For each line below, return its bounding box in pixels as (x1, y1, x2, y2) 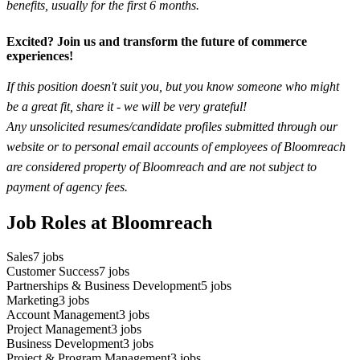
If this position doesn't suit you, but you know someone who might (6, 79, 339, 93)
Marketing (6, 293, 59, 308)
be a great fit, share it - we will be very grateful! (6, 99, 247, 113)
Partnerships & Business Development (6, 279, 201, 293)
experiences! (6, 48, 73, 63)
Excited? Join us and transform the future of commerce (6, 34, 307, 48)
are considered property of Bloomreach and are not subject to (6, 159, 317, 174)
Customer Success (6, 264, 99, 279)
